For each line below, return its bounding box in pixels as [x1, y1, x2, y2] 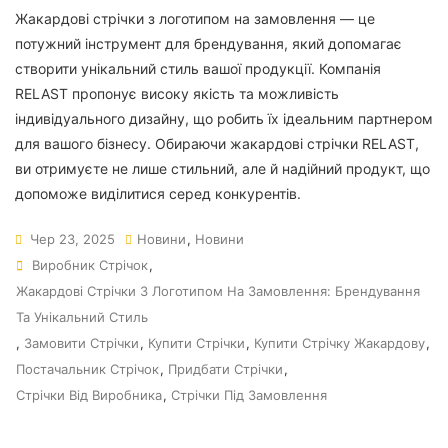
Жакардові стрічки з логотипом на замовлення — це [15, 10, 375, 27]
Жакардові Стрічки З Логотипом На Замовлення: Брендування [16, 283, 420, 299]
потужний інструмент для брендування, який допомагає [15, 35, 402, 52]
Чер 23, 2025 [30, 231, 115, 247]
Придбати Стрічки [168, 361, 283, 377]
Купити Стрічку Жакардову [254, 335, 425, 351]
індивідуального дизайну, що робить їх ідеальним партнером [15, 110, 433, 127]
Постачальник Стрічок [16, 361, 159, 377]
